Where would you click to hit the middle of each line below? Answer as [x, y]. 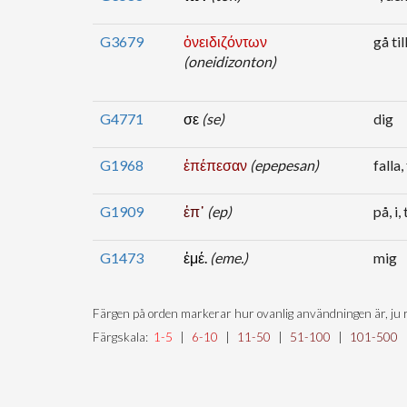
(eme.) [229, 258]
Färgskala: [123, 337]
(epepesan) [284, 165]
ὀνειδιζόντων [225, 41]
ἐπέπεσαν [217, 165]
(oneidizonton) [230, 61]
